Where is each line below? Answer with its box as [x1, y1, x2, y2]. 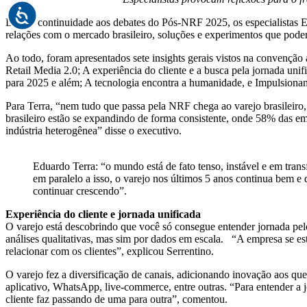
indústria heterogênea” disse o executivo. [5, 125, 182, 137]
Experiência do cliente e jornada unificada [5, 208, 201, 221]
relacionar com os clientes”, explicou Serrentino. [5, 245, 214, 258]
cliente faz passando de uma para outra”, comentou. [5, 293, 228, 306]
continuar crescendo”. [33, 185, 127, 197]
